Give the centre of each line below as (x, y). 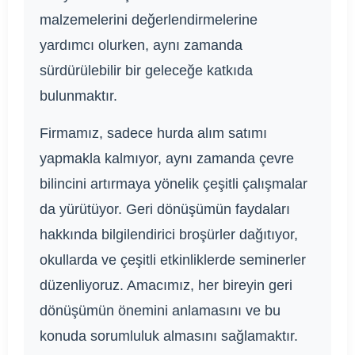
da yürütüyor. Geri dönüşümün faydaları (165, 210)
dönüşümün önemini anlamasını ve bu (160, 311)
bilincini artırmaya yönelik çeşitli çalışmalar (174, 184)
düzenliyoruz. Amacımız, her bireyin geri (166, 286)
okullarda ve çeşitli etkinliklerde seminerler (173, 260)
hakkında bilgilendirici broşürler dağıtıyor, (169, 235)
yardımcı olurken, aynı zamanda (141, 46)
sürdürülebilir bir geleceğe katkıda (146, 71)
